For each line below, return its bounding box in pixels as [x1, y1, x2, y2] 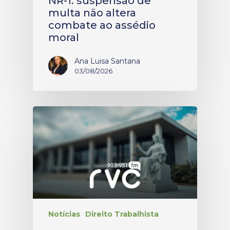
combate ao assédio [48, 19, 156, 32]
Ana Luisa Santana [74, 56, 140, 66]
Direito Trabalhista [85, 209, 159, 219]
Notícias [48, 209, 80, 219]
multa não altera [48, 7, 136, 20]
